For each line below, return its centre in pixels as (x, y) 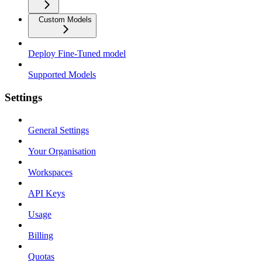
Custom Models (65, 19)
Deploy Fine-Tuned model (77, 53)
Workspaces (50, 173)
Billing (41, 236)
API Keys (46, 194)
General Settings (58, 130)
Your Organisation (62, 151)
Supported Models (62, 74)
